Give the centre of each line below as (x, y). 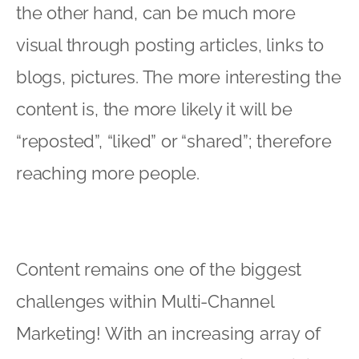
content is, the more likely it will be (154, 109)
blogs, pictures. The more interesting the (179, 77)
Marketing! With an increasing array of (168, 333)
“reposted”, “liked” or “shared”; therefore (174, 141)
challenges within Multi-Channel (145, 301)
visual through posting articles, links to (170, 44)
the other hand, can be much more (156, 12)
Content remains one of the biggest (159, 269)
